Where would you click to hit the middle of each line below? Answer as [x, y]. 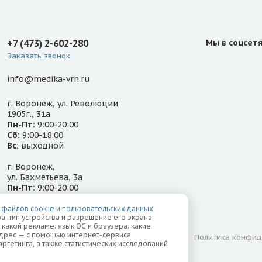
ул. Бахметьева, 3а [45, 177]
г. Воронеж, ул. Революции [63, 103]
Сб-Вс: [20, 198]
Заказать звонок [39, 56]
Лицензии [60, 237]
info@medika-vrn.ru [48, 79]
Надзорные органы [136, 237]
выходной [41, 145]
